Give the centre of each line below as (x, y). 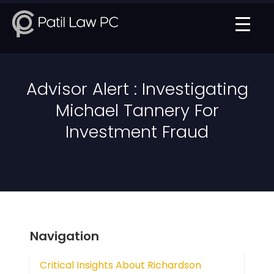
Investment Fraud (137, 132)
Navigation (65, 236)
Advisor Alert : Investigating (137, 89)
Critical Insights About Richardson (120, 265)
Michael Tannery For (137, 110)
